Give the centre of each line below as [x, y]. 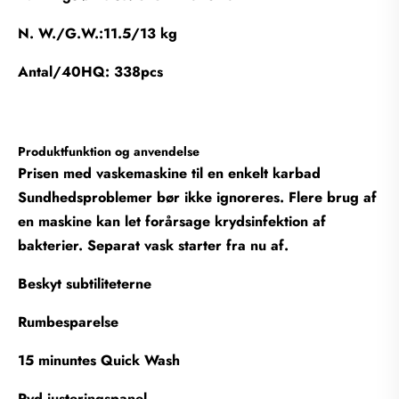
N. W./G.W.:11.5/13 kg [98, 33]
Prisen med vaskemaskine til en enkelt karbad [178, 173]
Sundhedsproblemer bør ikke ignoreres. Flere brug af [197, 197]
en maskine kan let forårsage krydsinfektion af [172, 221]
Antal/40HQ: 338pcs [90, 71]
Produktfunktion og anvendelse [109, 151]
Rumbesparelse [68, 322]
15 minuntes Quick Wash [99, 360]
